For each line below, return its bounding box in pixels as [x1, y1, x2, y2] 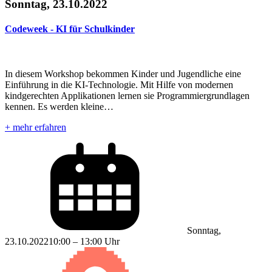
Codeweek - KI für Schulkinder [5, 24, 135, 35]
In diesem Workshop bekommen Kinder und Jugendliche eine [5, 68, 241, 79]
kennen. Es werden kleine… [5, 101, 114, 112]
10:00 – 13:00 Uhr [49, 236, 120, 246]
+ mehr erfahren [5, 121, 66, 132]
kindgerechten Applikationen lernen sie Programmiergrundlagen [5, 90, 250, 101]
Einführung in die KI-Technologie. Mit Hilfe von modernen [5, 79, 233, 90]
